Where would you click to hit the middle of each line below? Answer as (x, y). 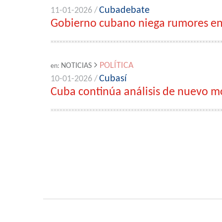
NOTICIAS (76, 66)
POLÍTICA (116, 66)
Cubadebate (124, 10)
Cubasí (113, 79)
